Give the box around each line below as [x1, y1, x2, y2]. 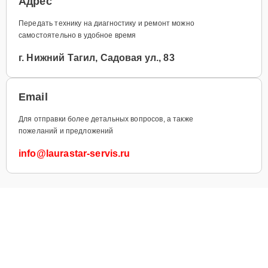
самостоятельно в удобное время [19, 31, 136, 39]
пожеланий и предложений [19, 126, 114, 135]
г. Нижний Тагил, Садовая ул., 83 [19, 52, 175, 63]
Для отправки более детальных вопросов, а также [19, 114, 193, 123]
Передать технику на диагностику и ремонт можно [19, 19, 194, 28]
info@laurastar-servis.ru [19, 148, 130, 159]
